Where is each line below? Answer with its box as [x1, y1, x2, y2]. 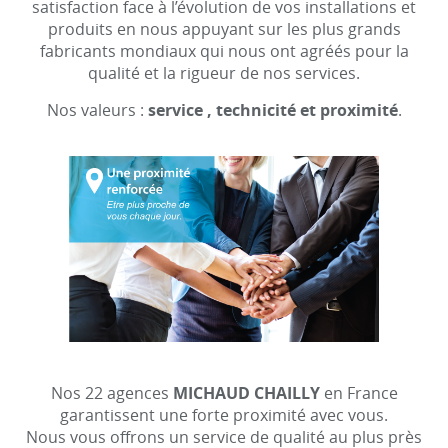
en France [319, 381, 398, 404]
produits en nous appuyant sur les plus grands [47, 18, 401, 41]
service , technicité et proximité [147, 99, 398, 122]
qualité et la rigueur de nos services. [88, 62, 360, 85]
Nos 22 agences [50, 381, 173, 404]
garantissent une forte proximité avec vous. [60, 403, 388, 426]
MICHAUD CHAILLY [172, 381, 320, 404]
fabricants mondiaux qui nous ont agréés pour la [39, 40, 409, 63]
